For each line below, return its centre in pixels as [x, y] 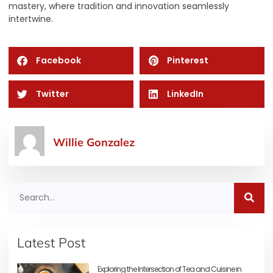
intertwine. [31, 19]
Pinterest [188, 60]
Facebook [58, 60]
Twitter [52, 94]
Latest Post [51, 242]
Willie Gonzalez [94, 142]
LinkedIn [185, 94]
